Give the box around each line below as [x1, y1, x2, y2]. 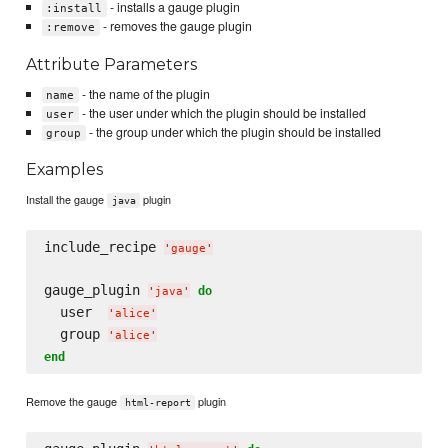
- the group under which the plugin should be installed [85, 122, 381, 141]
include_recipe [43, 239, 164, 256]
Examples [26, 160, 104, 180]
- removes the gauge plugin [99, 17, 252, 36]
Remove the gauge [26, 392, 121, 409]
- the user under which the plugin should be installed [78, 103, 366, 122]
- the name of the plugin [78, 84, 210, 103]
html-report [124, 396, 191, 408]
